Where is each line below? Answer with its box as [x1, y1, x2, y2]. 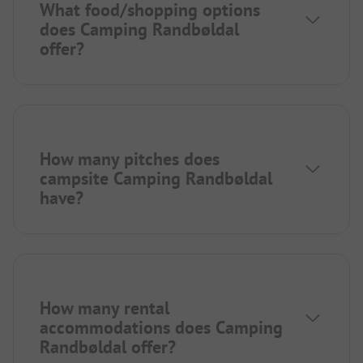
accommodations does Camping [40, 315, 283, 339]
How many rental [40, 296, 169, 319]
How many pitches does [40, 147, 220, 170]
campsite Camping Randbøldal [40, 166, 272, 190]
